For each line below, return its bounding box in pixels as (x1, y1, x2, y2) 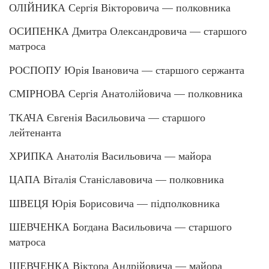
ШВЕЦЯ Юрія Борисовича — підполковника (9, 195, 220, 210)
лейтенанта (9, 124, 61, 139)
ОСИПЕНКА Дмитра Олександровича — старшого (9, 23, 247, 38)
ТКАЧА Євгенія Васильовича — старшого (9, 109, 205, 124)
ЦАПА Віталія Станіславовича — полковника (9, 172, 224, 187)
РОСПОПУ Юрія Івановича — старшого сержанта (9, 62, 244, 77)
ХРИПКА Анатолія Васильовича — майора (9, 148, 211, 163)
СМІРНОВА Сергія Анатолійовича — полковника (9, 86, 243, 101)
